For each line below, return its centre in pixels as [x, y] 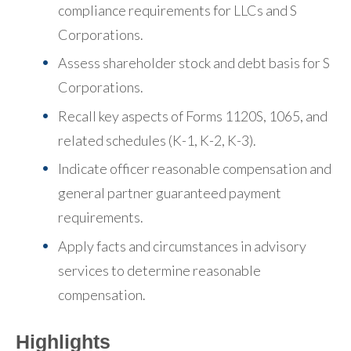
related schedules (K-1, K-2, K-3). [157, 140]
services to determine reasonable [159, 270]
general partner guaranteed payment [170, 193]
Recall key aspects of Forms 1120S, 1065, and [193, 116]
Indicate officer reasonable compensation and [195, 169]
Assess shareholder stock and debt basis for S [194, 63]
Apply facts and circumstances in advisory [182, 246]
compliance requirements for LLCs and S [177, 10]
